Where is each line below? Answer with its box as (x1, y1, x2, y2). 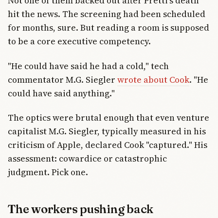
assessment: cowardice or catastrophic (8, 152, 167, 165)
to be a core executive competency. (8, 35, 151, 48)
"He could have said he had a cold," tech (8, 59, 169, 72)
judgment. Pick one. (8, 166, 88, 179)
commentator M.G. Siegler (8, 73, 117, 86)
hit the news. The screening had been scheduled (8, 8, 205, 20)
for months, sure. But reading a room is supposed (8, 21, 209, 34)
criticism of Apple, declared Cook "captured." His (8, 139, 207, 151)
